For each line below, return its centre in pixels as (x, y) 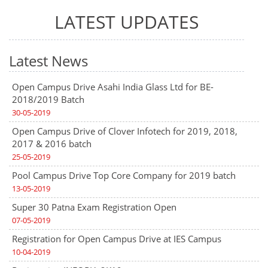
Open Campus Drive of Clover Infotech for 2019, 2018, (125, 131)
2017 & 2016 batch (52, 144)
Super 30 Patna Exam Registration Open (94, 207)
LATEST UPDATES (127, 22)
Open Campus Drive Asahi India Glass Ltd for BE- (113, 87)
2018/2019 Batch (48, 99)
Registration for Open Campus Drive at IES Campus (117, 239)
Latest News (48, 61)
